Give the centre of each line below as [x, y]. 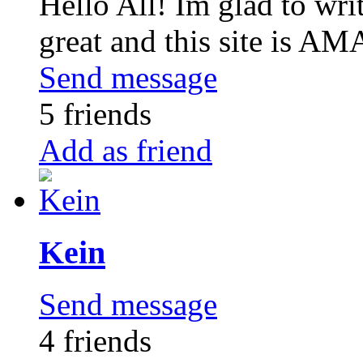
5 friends [95, 114]
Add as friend [126, 150]
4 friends [95, 341]
